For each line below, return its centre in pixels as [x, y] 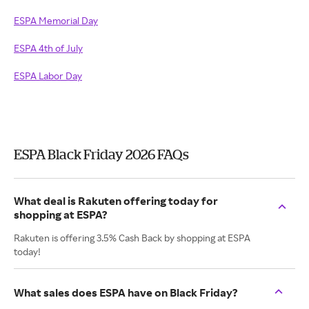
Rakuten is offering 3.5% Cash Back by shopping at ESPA [132, 238]
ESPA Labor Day [48, 76]
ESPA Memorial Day [56, 20]
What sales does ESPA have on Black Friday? [126, 292]
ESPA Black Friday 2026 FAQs [101, 154]
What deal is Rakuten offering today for [116, 201]
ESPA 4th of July [48, 48]
